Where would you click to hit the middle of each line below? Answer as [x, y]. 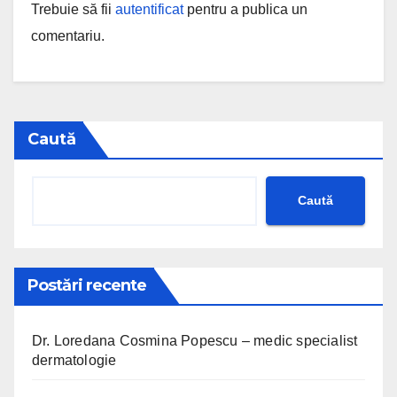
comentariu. [68, 35]
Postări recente [87, 285]
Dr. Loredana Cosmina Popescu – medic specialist [195, 340]
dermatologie [74, 360]
